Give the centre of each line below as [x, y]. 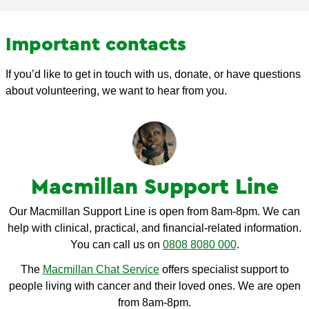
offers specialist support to [224, 269]
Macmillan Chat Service [101, 269]
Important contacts [96, 44]
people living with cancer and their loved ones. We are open [154, 286]
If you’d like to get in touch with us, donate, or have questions [153, 74]
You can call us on [116, 245]
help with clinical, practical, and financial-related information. [154, 228]
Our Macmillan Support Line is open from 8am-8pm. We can [154, 211]
